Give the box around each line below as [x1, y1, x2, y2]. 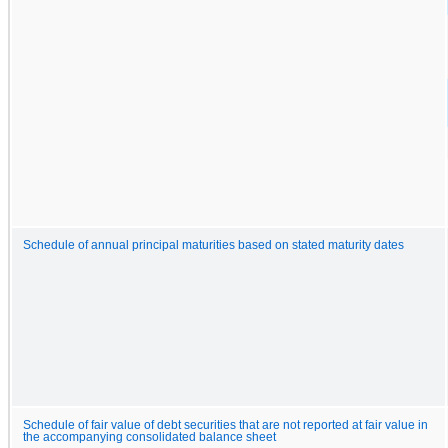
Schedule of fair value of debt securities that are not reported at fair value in [23, 418, 428, 431]
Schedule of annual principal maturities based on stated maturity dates [23, 238, 404, 251]
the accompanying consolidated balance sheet [23, 430, 276, 443]
